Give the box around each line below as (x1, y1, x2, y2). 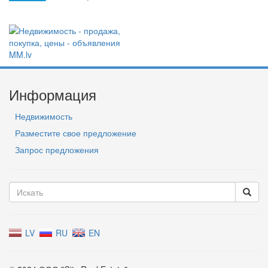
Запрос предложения (15, 144, 99, 156)
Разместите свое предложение (15, 127, 136, 139)
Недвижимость (15, 110, 72, 123)
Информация (9, 84, 96, 105)
